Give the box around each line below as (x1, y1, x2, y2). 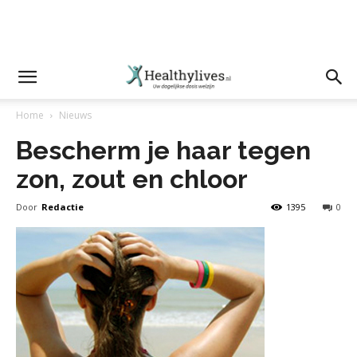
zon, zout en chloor (16, 164, 248, 194)
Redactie (41, 201, 84, 213)
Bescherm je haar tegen (16, 135, 311, 165)
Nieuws (59, 108, 92, 122)
